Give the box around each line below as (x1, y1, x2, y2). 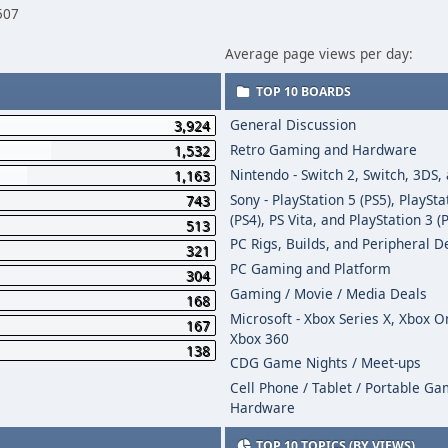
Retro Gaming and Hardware (230, 140, 418, 159)
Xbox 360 (230, 329, 290, 348)
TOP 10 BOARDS (253, 83, 352, 100)
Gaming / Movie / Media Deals (230, 284, 428, 303)
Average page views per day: (225, 44, 414, 63)
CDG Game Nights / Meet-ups (230, 353, 422, 372)
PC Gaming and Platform (230, 259, 392, 278)
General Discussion (230, 115, 357, 134)
